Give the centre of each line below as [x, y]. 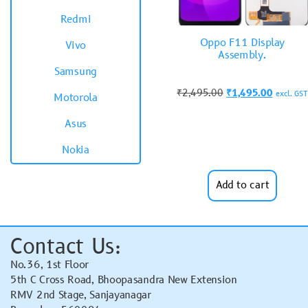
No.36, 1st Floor [50, 265]
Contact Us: [66, 247]
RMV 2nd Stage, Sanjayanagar [81, 295]
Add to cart [242, 185]
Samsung [76, 72]
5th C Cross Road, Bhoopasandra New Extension [124, 280]
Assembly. [242, 56]
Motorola [76, 98]
